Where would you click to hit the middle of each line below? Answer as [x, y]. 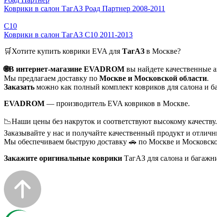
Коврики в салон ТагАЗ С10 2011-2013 [68, 34]
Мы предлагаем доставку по [52, 78]
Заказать [19, 87]
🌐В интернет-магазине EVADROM [64, 69]
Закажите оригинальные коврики [63, 158]
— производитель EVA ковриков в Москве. [117, 103]
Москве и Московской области [153, 78]
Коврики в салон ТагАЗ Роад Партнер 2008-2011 [85, 8]
